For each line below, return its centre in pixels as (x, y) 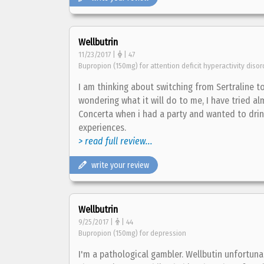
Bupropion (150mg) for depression (132, 233)
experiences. (102, 128)
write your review (120, 165)
